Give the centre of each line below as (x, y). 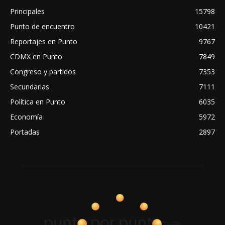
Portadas (25, 132)
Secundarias (30, 87)
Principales (27, 12)
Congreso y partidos (43, 72)
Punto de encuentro (42, 27)
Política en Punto (38, 102)
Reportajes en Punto (44, 42)
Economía (26, 117)
